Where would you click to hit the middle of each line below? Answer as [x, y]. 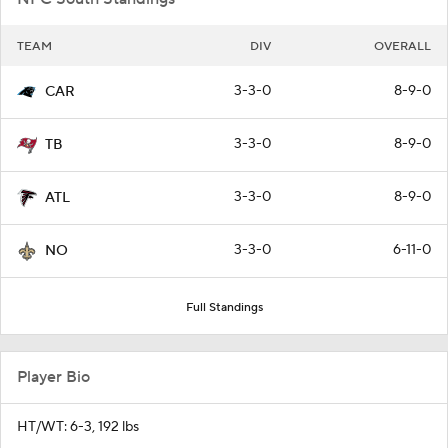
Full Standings [224, 308]
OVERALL [402, 47]
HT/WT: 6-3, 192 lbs [78, 427]
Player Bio [53, 377]
